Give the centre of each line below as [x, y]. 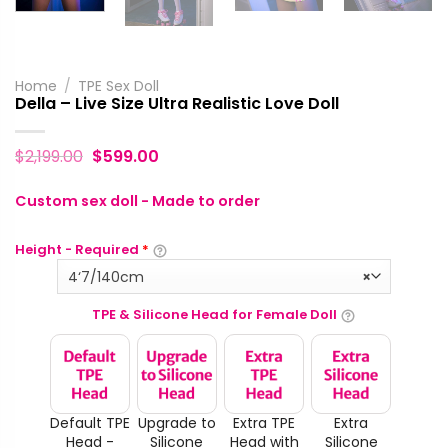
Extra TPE [264, 422]
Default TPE [89, 422]
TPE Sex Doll [119, 85]
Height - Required [78, 250]
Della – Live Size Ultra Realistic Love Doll [177, 103]
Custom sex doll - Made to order [137, 201]
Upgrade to [176, 422]
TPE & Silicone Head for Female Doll [214, 315]
